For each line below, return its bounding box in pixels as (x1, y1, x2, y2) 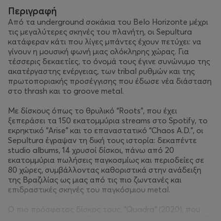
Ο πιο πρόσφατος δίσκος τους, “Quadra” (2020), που (8, 204, 200, 214)
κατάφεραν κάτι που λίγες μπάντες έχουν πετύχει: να (8, 37, 201, 46)
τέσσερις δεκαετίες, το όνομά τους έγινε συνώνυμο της (8, 56, 210, 66)
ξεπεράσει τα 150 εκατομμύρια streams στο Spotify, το (8, 115, 208, 125)
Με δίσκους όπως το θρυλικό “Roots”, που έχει (8, 106, 177, 115)
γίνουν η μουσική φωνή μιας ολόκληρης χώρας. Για (8, 46, 189, 56)
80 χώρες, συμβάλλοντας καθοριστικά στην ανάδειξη (8, 165, 201, 175)
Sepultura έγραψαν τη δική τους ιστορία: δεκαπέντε (8, 135, 197, 145)
